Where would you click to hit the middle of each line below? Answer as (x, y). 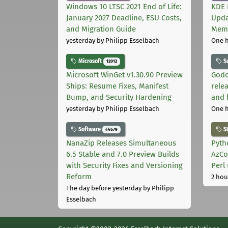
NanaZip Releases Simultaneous (121, 143)
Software (90, 130)
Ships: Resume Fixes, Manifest (117, 86)
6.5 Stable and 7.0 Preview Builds (123, 154)
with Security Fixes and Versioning (124, 165)
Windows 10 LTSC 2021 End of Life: (124, 7)
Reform (79, 176)
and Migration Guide (101, 29)
